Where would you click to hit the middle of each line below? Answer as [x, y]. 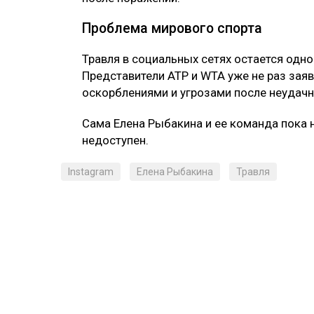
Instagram [91, 171]
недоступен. [115, 140]
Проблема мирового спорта [172, 28]
